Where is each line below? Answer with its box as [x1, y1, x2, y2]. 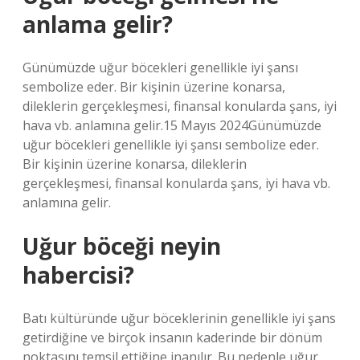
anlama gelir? [22, 9, 173, 39]
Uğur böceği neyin [22, 231, 221, 261]
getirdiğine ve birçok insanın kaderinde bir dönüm [22, 329, 322, 346]
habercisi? [22, 260, 134, 290]
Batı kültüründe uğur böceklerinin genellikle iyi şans [22, 309, 336, 327]
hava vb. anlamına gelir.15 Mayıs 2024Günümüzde [22, 117, 321, 134]
